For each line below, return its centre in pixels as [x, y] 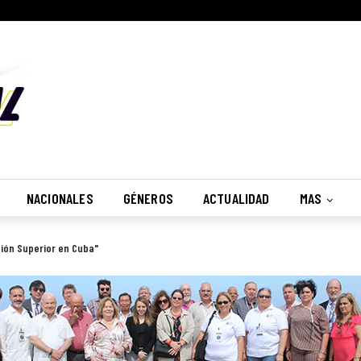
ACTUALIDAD [236, 198]
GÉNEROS [148, 198]
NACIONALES [60, 198]
